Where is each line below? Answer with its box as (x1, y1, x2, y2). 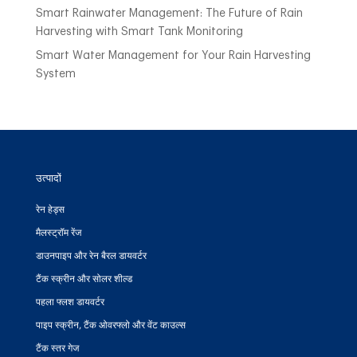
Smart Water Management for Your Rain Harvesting (35, 49, 311, 61)
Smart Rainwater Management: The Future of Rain (35, 7, 303, 19)
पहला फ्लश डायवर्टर (35, 296, 104, 307)
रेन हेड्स (35, 204, 65, 214)
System (35, 68, 76, 80)
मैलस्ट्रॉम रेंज (35, 227, 81, 237)
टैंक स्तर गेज (35, 343, 79, 353)
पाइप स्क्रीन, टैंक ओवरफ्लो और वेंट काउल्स (35, 320, 186, 330)
